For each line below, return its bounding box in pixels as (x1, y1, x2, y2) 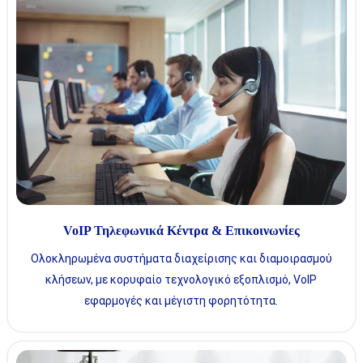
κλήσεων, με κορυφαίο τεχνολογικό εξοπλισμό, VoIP (45, 272, 318, 286)
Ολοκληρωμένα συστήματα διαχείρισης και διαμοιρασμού (30, 251, 332, 265)
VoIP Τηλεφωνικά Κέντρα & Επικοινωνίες (62, 223, 300, 238)
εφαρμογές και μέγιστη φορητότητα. (84, 293, 279, 307)
